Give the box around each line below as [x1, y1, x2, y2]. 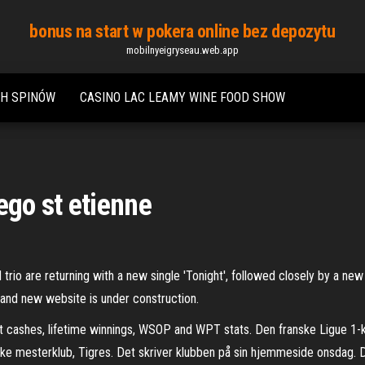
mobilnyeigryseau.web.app [126, 44, 239, 56]
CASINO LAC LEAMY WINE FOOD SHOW [80, 90, 285, 105]
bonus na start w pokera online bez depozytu [29, 21, 336, 42]
